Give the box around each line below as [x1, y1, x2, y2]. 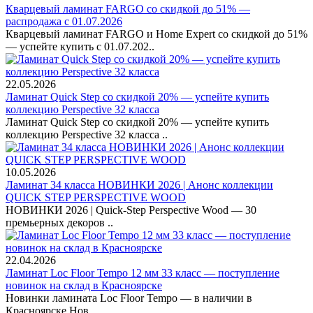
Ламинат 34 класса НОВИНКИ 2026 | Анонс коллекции [6, 179, 273, 191]
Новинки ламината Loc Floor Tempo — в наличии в [6, 292, 252, 305]
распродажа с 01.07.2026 [6, 15, 122, 28]
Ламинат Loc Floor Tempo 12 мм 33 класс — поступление [6, 267, 279, 279]
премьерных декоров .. [6, 217, 113, 229]
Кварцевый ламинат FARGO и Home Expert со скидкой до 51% [6, 28, 307, 41]
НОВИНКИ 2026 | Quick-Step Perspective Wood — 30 [6, 204, 256, 217]
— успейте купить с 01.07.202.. [6, 41, 154, 53]
